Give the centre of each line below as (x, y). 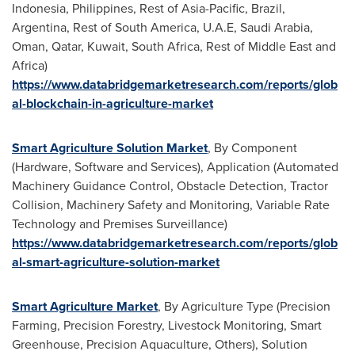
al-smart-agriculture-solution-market (116, 262)
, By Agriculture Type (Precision (244, 306)
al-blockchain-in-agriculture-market (113, 103)
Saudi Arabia (275, 27)
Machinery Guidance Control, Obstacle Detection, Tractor (170, 186)
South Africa (166, 46)
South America (156, 27)
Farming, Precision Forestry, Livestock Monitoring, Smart (167, 325)
